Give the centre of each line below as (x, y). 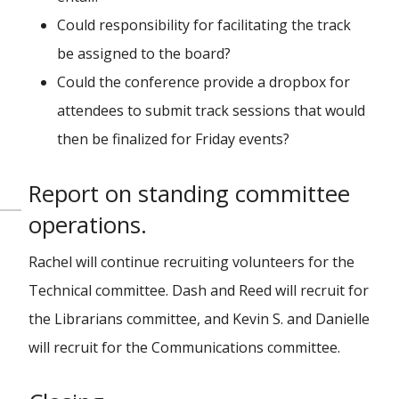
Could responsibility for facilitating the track (204, 25)
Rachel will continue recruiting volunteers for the (191, 262)
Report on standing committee (189, 194)
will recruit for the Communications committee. (184, 347)
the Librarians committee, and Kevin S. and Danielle (199, 319)
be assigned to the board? (144, 53)
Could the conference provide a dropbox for (204, 82)
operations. (88, 225)
